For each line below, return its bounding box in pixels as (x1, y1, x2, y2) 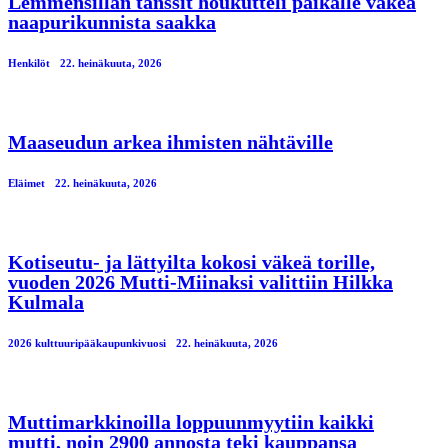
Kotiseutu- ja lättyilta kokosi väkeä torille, (8, 250, 375, 273)
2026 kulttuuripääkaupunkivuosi (8, 336, 166, 349)
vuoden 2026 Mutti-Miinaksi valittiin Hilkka (8, 270, 393, 293)
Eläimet (8, 176, 45, 189)
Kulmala (8, 290, 84, 313)
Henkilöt (8, 56, 50, 69)
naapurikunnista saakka (8, 10, 216, 33)
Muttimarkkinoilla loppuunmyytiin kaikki (8, 410, 374, 433)
